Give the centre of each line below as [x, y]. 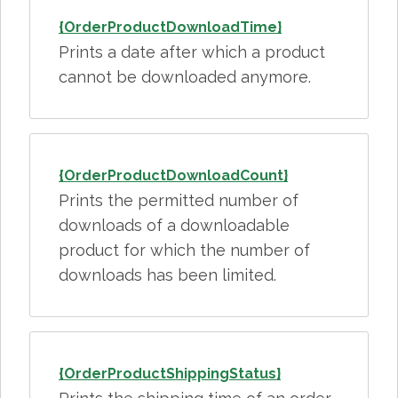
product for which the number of [184, 250]
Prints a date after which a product [192, 52]
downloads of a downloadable [174, 225]
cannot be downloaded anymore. [185, 77]
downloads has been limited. [167, 275]
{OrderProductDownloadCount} [173, 175]
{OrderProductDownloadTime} [170, 27]
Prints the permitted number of [179, 200]
